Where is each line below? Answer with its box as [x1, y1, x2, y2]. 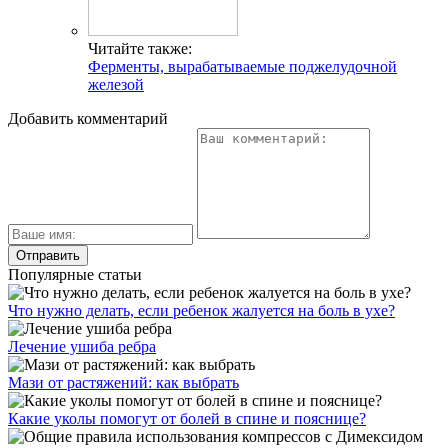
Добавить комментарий [8, 109, 168, 127]
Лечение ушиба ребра [8, 337, 156, 355]
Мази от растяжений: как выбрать [8, 373, 239, 391]
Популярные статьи [8, 265, 142, 283]
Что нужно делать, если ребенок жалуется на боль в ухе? [8, 301, 395, 319]
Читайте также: [88, 39, 192, 57]
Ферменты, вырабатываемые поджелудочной [88, 57, 397, 75]
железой [88, 75, 144, 93]
